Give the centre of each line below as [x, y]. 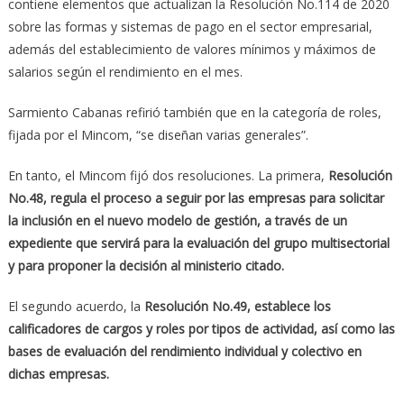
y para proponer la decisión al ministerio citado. [146, 265]
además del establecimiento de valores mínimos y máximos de [192, 49]
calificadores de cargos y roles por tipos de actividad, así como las [201, 328]
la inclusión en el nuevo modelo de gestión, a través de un [177, 220]
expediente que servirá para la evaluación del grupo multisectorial [198, 243]
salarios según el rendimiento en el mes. [125, 71]
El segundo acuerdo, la [76, 306]
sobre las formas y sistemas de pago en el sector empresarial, [190, 26]
